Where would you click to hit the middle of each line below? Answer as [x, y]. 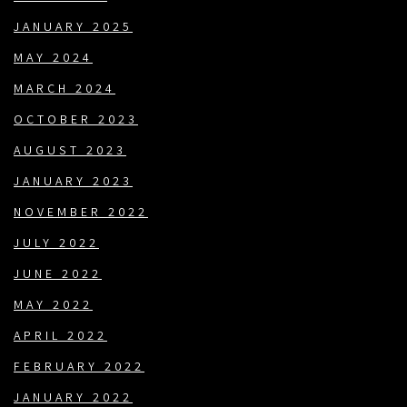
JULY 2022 [56, 245]
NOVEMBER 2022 [81, 214]
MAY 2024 [53, 60]
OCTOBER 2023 [76, 121]
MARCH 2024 [65, 90]
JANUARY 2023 [73, 183]
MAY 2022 [53, 307]
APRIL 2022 [60, 338]
